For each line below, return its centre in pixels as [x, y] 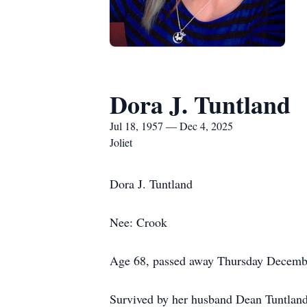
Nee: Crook [138, 222]
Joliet [121, 142]
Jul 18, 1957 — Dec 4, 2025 [171, 126]
